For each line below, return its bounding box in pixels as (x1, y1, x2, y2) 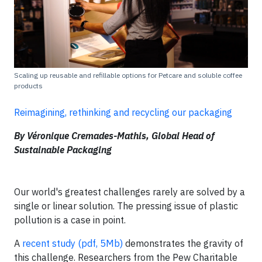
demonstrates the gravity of (123, 237, 243, 249)
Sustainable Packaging (14, 144, 112, 156)
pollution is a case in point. (14, 214, 126, 226)
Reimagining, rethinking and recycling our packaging (14, 106, 232, 118)
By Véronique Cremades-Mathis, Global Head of (14, 130, 215, 142)
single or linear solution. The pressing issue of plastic (14, 200, 238, 212)
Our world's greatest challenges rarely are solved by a (14, 186, 245, 198)
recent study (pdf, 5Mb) (22, 237, 123, 249)
